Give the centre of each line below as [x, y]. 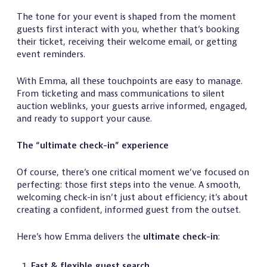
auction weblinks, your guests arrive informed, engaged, [132, 106]
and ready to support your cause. [84, 118]
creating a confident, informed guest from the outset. [129, 209]
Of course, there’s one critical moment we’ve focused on [133, 172]
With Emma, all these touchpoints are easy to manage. [130, 81]
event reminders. [51, 54]
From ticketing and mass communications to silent [121, 93]
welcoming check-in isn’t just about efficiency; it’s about [132, 197]
